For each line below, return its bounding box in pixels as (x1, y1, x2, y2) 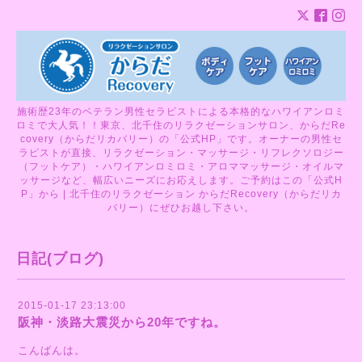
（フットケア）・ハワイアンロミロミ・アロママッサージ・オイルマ (18, 160, 344, 172)
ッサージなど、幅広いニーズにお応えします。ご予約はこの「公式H (19, 174, 343, 186)
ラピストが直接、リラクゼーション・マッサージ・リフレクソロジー (18, 146, 344, 158)
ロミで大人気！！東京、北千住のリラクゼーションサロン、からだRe (16, 119, 346, 131)
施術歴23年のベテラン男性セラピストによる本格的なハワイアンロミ (17, 105, 345, 117)
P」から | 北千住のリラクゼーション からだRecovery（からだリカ (20, 187, 342, 200)
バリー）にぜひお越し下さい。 (107, 201, 255, 213)
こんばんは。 (18, 343, 86, 356)
